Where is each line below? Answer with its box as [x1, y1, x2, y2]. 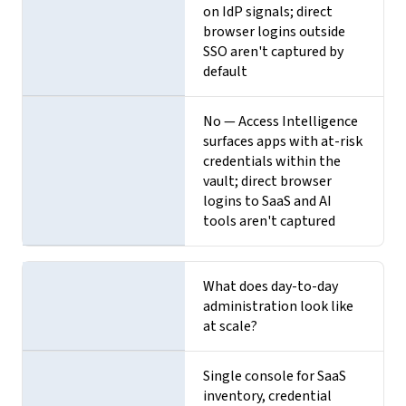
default [203, 61, 248, 82]
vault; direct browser [203, 170, 333, 191]
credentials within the [203, 150, 342, 171]
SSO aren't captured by [203, 41, 344, 62]
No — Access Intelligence [203, 111, 359, 131]
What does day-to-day [203, 275, 339, 296]
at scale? [203, 315, 258, 336]
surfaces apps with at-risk [203, 130, 363, 151]
